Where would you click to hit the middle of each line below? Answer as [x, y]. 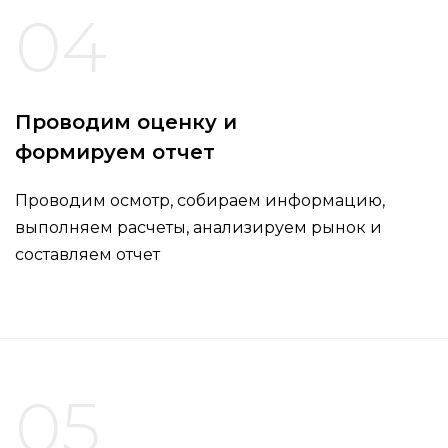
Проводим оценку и [126, 122]
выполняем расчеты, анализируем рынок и [198, 228]
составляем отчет [87, 255]
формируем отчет [115, 152]
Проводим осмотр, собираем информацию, [200, 201]
